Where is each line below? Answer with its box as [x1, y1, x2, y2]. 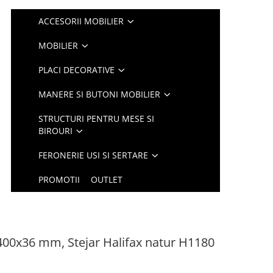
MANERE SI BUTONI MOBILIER [38, 88, 161, 100]
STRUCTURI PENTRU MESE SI [38, 113, 155, 124]
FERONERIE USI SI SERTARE [38, 149, 149, 161]
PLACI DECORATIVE [38, 64, 115, 76]
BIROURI [38, 125, 73, 136]
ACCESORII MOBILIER [38, 15, 124, 27]
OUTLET [91, 174, 123, 185]
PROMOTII [38, 174, 80, 185]
